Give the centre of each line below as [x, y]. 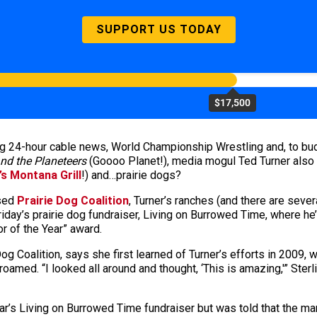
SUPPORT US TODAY [158, 29]
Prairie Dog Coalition [73, 201]
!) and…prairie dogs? [131, 175]
